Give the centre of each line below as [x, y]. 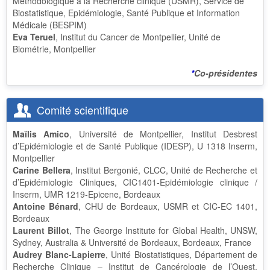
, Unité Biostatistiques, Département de [182, 254]
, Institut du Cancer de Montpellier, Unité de [138, 37]
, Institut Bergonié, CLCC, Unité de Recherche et [164, 170]
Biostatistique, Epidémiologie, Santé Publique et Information [126, 13]
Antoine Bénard [46, 206]
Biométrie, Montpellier [54, 49]
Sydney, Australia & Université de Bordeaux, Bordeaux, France [133, 242]
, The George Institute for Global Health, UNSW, [163, 230]
